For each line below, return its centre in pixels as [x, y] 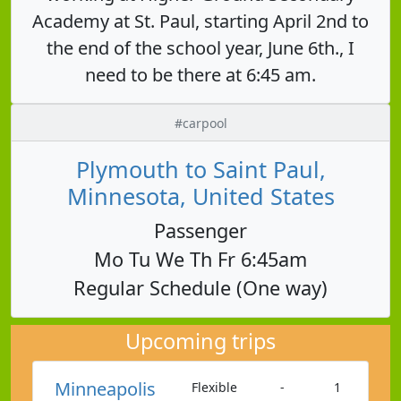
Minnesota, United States [200, 196]
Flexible [214, 387]
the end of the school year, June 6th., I [200, 47]
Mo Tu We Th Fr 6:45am [200, 259]
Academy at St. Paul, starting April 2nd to [200, 21]
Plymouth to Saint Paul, [200, 169]
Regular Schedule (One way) [200, 287]
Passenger [200, 230]
